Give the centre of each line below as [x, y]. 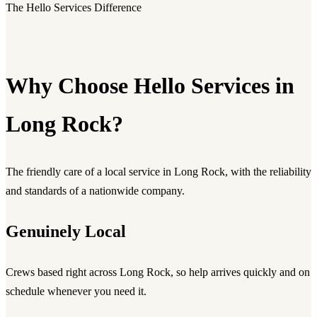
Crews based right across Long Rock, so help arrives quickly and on [158, 272]
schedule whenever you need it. [76, 291]
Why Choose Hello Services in [150, 86]
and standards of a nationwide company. [95, 190]
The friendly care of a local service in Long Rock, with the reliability [158, 171]
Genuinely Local [66, 231]
